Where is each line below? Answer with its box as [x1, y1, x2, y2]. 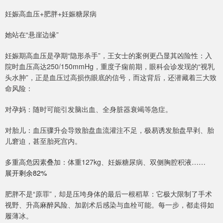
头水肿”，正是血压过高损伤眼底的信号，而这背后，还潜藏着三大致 [5, 72, 217, 83]
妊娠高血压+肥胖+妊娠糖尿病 [5, 8, 97, 19]
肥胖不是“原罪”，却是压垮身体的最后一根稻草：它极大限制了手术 [5, 189, 212, 199]
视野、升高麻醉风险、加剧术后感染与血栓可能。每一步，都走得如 [5, 200, 214, 210]
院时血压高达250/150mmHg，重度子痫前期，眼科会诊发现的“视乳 [5, 61, 215, 72]
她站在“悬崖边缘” [5, 29, 59, 40]
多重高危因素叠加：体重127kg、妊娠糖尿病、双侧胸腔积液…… [5, 157, 206, 167]
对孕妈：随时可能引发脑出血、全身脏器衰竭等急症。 [5, 104, 172, 114]
